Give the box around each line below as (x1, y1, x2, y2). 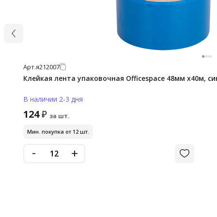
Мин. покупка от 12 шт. (27, 128, 89, 135)
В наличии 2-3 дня (23, 94, 83, 104)
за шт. (49, 111, 70, 120)
